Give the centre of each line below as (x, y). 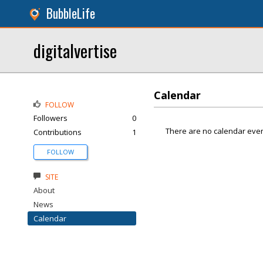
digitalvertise (75, 50)
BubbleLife (71, 13)
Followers (50, 118)
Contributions (58, 132)
